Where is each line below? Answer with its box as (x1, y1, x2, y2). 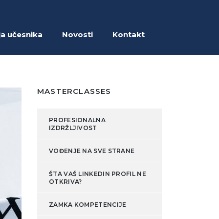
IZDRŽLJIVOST (49, 124, 97, 132)
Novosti (62, 30, 93, 40)
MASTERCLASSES (37, 87, 111, 96)
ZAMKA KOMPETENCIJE (49, 201, 127, 209)
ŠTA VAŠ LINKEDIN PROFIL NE (49, 170, 146, 178)
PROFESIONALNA (49, 116, 106, 124)
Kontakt (112, 30, 145, 40)
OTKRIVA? (49, 178, 82, 186)
